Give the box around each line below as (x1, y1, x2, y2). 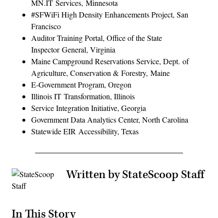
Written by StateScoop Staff (66, 167, 204, 182)
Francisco (31, 20, 61, 31)
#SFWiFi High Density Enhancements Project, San (31, 9, 188, 19)
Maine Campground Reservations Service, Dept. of (31, 55, 189, 66)
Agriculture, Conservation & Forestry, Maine (31, 67, 170, 78)
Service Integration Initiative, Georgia (31, 102, 146, 113)
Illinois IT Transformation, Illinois (31, 91, 135, 101)
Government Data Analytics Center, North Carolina (31, 114, 188, 125)
